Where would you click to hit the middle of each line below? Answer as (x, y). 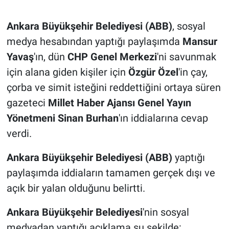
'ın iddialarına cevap (163, 118)
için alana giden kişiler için (67, 72)
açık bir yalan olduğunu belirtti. (76, 188)
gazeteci (27, 103)
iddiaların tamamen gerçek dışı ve (138, 173)
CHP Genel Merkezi (112, 57)
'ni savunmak (186, 57)
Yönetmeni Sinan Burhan (62, 118)
